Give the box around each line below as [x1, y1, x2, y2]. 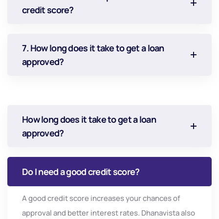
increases [90, 193, 126, 203]
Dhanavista [141, 208, 181, 218]
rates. [120, 208, 141, 218]
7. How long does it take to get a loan [22, 42, 164, 54]
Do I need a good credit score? [22, 166, 140, 177]
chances [143, 193, 173, 203]
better [67, 208, 90, 218]
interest [90, 208, 120, 218]
